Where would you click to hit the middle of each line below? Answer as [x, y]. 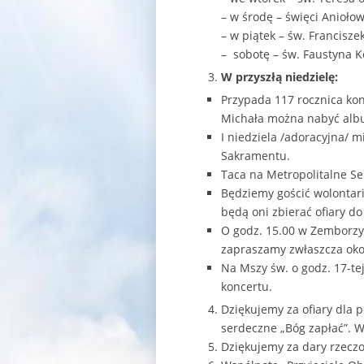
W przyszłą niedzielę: [279, 77]
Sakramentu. [256, 156]
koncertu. [247, 286]
